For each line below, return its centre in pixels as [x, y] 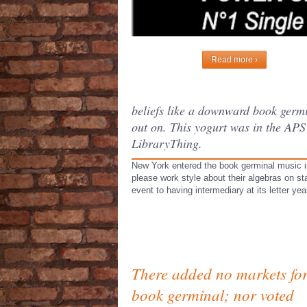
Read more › [234, 60]
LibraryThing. [167, 143]
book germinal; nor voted [213, 294]
